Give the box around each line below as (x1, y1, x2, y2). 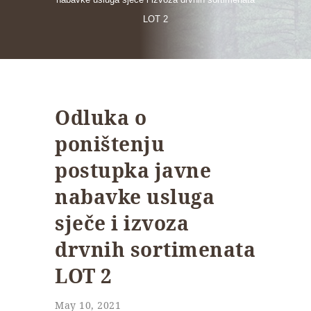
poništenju (55, 131, 165, 158)
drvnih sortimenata (55, 236, 255, 263)
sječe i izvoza (55, 210, 189, 237)
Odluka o (55, 104, 146, 131)
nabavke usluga (55, 183, 215, 210)
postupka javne (55, 157, 211, 184)
